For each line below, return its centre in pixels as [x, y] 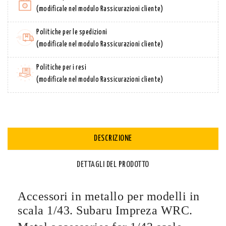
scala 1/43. [47, 210]
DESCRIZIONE [113, 138]
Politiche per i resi [61, 67]
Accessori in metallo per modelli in [109, 196]
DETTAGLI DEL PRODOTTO [113, 164]
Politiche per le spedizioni [72, 32]
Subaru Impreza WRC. [134, 210]
